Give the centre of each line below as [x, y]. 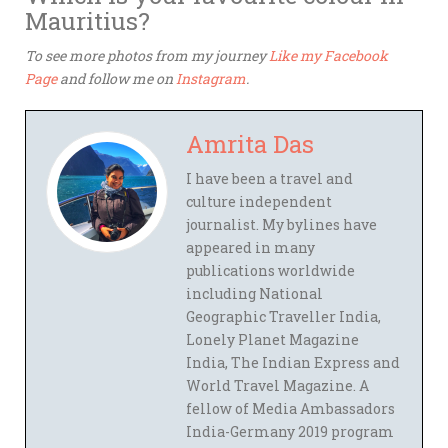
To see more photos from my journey [147, 55]
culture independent [259, 201]
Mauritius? [87, 20]
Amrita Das [250, 143]
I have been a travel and [269, 178]
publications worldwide [270, 270]
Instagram [211, 78]
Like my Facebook [328, 55]
